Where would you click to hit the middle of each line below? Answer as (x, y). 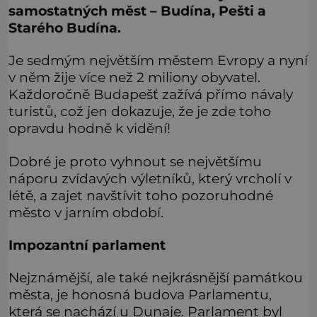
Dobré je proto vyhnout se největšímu (135, 161)
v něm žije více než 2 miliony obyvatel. (134, 77)
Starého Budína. (65, 27)
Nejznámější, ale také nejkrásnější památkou (156, 278)
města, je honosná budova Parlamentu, (140, 295)
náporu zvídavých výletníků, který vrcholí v (150, 178)
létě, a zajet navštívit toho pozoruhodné (141, 195)
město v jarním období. (86, 212)
